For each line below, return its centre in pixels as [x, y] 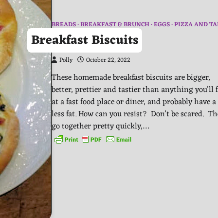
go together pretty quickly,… [100, 127]
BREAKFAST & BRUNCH [115, 25]
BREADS [64, 25]
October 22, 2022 [108, 61]
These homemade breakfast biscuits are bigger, [131, 78]
